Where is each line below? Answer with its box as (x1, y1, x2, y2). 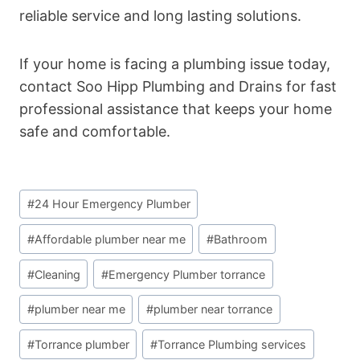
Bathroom (214, 231, 268, 246)
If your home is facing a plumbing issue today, (19, 55, 330, 73)
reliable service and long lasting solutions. (19, 7, 301, 25)
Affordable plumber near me (34, 231, 186, 246)
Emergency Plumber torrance (108, 267, 266, 281)
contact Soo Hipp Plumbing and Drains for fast (19, 78, 337, 96)
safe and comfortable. (19, 123, 170, 141)
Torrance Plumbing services (157, 337, 307, 352)
